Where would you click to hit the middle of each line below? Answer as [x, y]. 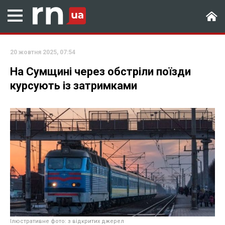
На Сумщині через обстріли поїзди [100, 72]
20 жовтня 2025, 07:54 [43, 52]
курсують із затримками [74, 86]
